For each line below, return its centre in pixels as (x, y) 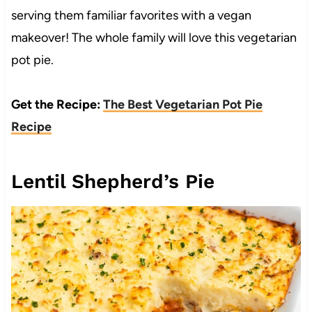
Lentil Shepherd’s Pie (112, 182)
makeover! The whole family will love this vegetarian (154, 38)
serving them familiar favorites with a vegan (131, 16)
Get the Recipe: (57, 105)
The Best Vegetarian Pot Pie (182, 105)
